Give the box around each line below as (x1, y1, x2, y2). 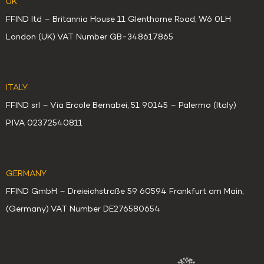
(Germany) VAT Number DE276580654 (6, 205, 160, 214)
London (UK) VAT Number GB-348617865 (6, 33, 173, 42)
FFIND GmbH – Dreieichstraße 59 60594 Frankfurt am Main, (6, 187, 243, 197)
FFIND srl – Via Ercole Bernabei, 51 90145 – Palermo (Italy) (6, 101, 236, 111)
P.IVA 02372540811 (6, 119, 82, 128)
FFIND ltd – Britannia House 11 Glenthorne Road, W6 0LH (6, 15, 231, 25)
